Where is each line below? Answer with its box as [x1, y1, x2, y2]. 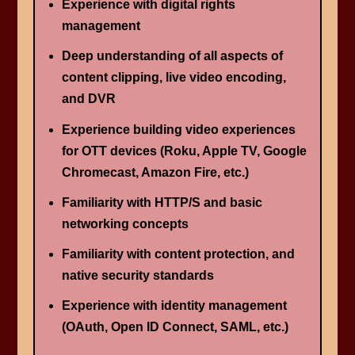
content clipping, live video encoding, [61, 71, 286, 85]
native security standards [61, 268, 214, 282]
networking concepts [61, 216, 189, 231]
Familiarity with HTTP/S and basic [61, 195, 262, 209]
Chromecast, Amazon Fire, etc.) [61, 165, 249, 179]
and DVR [61, 92, 116, 106]
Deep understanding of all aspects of [61, 49, 283, 63]
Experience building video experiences [61, 122, 296, 136]
